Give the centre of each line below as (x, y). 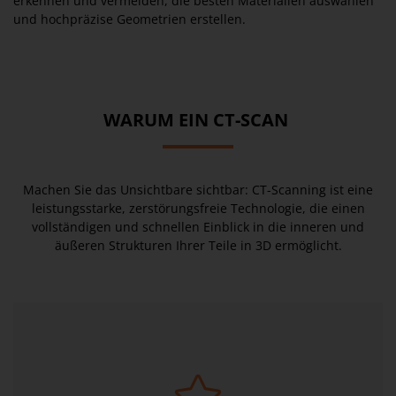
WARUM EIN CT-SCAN (198, 120)
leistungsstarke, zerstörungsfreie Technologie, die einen (198, 208)
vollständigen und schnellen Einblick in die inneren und (198, 227)
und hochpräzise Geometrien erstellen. (129, 19)
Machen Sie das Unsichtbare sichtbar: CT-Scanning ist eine (198, 190)
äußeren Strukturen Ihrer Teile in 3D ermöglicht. (198, 245)
